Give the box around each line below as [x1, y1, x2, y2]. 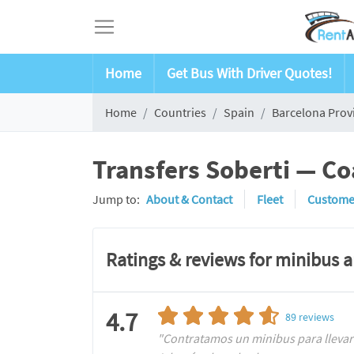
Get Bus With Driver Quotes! [167, 64, 332, 82]
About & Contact [146, 191, 232, 207]
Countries [154, 104, 206, 120]
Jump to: [92, 191, 140, 207]
